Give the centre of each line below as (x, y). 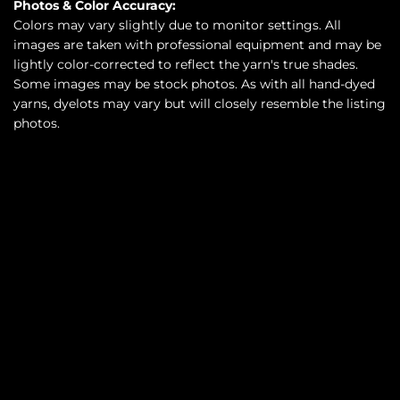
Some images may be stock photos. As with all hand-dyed (194, 84)
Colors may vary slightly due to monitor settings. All (177, 25)
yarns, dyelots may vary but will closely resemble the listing (200, 104)
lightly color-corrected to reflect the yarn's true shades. (186, 65)
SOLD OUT (167, 255)
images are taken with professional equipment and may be (197, 45)
